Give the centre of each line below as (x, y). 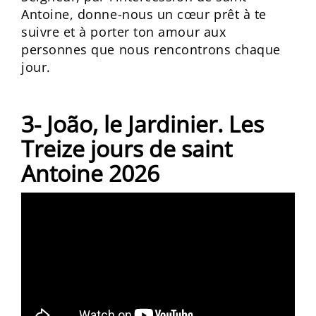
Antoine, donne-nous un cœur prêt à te (144, 14)
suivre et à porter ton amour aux (124, 32)
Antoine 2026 (90, 173)
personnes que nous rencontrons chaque (151, 49)
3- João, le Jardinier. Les (142, 124)
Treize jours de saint (127, 148)
